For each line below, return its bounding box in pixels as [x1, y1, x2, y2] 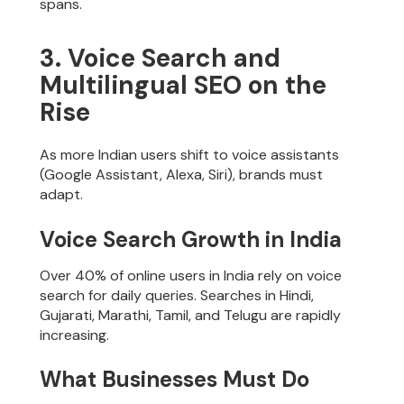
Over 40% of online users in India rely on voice [40, 265, 343, 285]
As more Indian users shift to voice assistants [40, 145, 340, 165]
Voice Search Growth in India [40, 225, 343, 253]
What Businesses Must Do [40, 365, 310, 394]
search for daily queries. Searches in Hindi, [40, 285, 315, 305]
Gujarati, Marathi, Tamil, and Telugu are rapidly [40, 305, 342, 325]
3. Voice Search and [40, 41, 281, 76]
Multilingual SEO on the [40, 69, 327, 103]
